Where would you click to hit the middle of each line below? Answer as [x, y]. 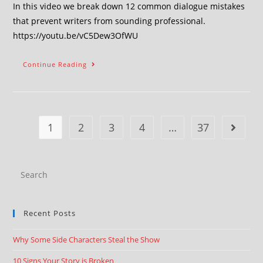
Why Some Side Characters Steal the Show [87, 240]
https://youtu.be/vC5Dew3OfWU [76, 36]
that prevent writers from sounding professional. [109, 21]
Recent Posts [50, 213]
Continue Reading [55, 64]
